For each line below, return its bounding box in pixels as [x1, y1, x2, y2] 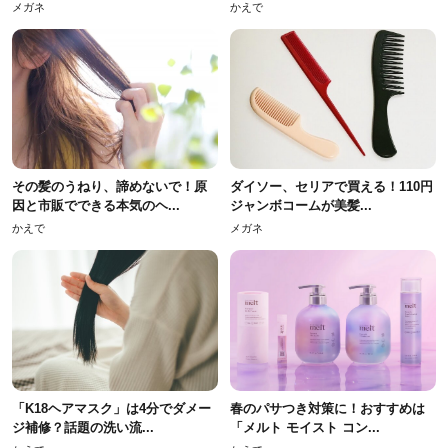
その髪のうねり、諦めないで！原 [12, 179, 207, 195]
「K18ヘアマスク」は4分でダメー [12, 400, 211, 416]
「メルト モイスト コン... [230, 419, 380, 435]
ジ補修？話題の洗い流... [12, 419, 154, 435]
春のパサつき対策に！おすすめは [230, 400, 425, 416]
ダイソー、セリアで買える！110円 [230, 179, 433, 195]
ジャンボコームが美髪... [230, 198, 372, 214]
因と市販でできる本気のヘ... [12, 198, 180, 214]
